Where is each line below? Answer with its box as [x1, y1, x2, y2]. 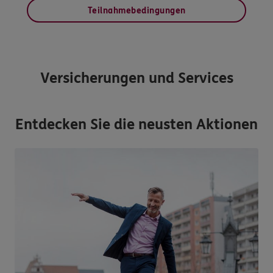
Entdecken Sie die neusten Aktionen [15, 115, 258, 133]
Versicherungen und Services [40, 69, 233, 87]
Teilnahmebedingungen [87, 5, 186, 16]
